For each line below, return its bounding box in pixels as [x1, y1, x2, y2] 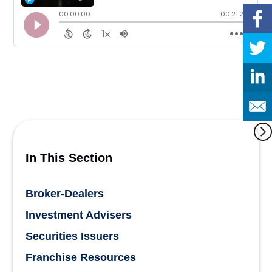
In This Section [25, 151, 113, 165]
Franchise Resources [25, 251, 137, 263]
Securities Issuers [25, 230, 120, 242]
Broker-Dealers [25, 188, 104, 200]
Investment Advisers [25, 209, 132, 221]
